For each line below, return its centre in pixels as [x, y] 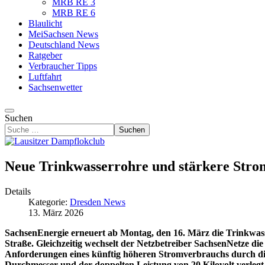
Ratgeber [45, 55]
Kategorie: [49, 202]
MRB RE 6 [74, 13]
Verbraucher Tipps [63, 66]
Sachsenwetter [55, 87]
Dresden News [98, 202]
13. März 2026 [56, 212]
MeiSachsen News [63, 34]
